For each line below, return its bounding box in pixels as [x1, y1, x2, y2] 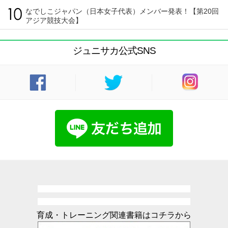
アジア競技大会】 [25, 16, 82, 24]
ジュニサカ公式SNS [72, 45, 156, 56]
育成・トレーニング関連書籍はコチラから [37, 211, 191, 219]
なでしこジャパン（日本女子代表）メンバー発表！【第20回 [25, 7, 219, 15]
